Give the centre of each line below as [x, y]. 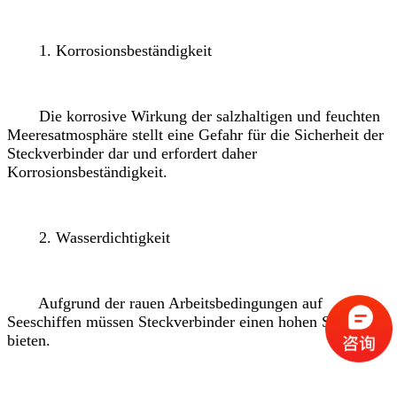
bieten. [29, 340]
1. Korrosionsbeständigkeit [109, 50]
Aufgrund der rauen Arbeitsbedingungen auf [165, 303]
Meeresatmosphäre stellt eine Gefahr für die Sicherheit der [195, 134]
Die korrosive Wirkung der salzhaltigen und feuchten [194, 116]
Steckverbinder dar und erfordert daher [132, 153]
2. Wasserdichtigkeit [89, 237]
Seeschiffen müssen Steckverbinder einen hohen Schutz [186, 321]
